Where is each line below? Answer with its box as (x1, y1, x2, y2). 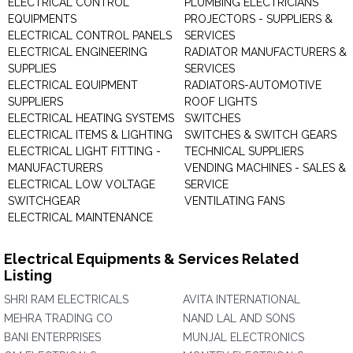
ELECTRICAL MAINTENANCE (8, 211, 153, 224)
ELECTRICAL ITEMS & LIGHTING (8, 128, 173, 141)
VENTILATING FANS (184, 195, 284, 207)
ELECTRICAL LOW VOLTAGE (8, 178, 155, 191)
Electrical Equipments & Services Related (4, 251, 299, 267)
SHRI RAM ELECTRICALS (4, 293, 128, 306)
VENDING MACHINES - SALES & (184, 162, 346, 174)
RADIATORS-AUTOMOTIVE (184, 79, 321, 91)
